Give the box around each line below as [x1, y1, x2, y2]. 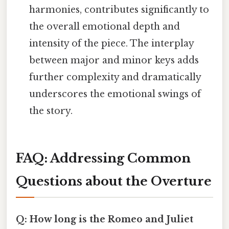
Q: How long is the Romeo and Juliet [16, 213, 193, 225]
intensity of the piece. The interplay [29, 37, 194, 49]
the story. [29, 105, 73, 117]
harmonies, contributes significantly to [29, 4, 210, 15]
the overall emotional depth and [29, 20, 180, 32]
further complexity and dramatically [29, 71, 201, 83]
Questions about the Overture [16, 173, 212, 189]
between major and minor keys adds [29, 54, 199, 66]
